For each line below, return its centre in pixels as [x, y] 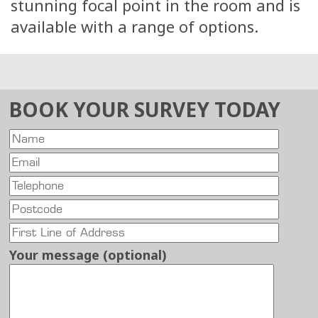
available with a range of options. [135, 26]
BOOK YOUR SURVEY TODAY [145, 110]
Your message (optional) [88, 255]
